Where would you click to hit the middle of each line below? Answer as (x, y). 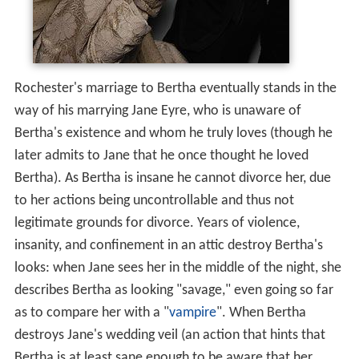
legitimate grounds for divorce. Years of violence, (157, 224)
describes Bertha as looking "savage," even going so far (173, 291)
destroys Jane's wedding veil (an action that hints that (169, 336)
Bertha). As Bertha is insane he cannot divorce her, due (172, 179)
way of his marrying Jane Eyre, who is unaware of (157, 111)
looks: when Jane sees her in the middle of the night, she (177, 268)
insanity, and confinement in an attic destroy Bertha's (168, 246)
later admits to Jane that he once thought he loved (161, 156)
